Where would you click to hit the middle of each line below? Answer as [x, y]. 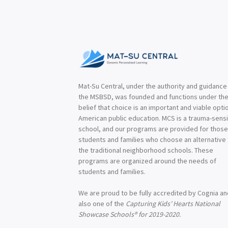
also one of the [102, 204]
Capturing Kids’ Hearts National [173, 204]
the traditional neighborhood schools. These [146, 150]
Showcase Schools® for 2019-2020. [130, 214]
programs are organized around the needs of [148, 161]
